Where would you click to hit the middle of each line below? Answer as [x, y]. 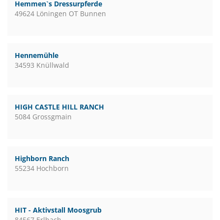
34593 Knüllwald [42, 65]
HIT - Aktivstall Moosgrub [58, 210]
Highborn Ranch [42, 158]
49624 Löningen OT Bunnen [60, 14]
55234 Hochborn [42, 168]
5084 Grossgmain [43, 117]
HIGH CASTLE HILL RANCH [59, 107]
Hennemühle [37, 55]
